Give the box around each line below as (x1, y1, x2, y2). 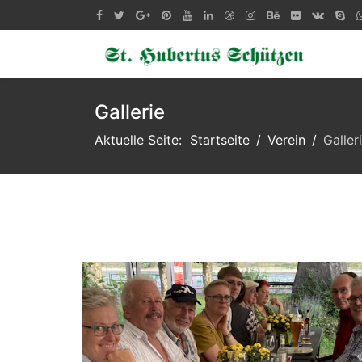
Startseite (190, 132, 250, 148)
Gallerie (95, 100, 165, 124)
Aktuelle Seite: (95, 132, 190, 148)
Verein (267, 132, 305, 148)
